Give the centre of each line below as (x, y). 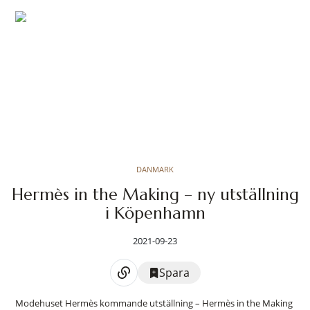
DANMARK (155, 169)
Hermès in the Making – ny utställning (155, 194)
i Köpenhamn (155, 213)
